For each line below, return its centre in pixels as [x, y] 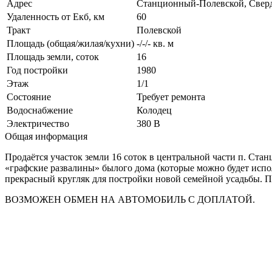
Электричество [38, 123]
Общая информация [46, 136]
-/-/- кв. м [155, 43]
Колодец [154, 110]
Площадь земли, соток [53, 56]
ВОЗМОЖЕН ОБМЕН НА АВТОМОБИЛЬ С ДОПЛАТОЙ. [130, 199]
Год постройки [37, 70]
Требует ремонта [171, 97]
